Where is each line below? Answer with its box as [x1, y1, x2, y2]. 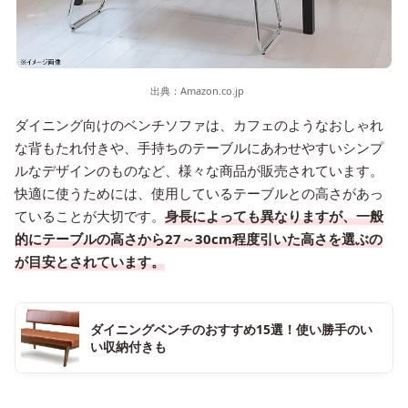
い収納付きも [90, 337, 167, 355]
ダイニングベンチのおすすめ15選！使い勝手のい [90, 320, 372, 338]
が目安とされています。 [15, 251, 165, 270]
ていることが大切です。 [15, 206, 165, 225]
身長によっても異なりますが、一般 [165, 206, 383, 225]
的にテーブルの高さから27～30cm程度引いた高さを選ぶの [15, 229, 382, 248]
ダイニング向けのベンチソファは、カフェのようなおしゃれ [15, 115, 383, 134]
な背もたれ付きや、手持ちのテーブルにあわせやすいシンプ [15, 138, 383, 157]
